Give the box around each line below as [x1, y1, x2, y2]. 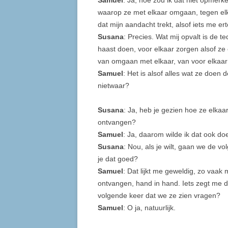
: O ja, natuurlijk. [123, 204, 176, 212]
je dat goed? [98, 155, 138, 163]
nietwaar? [98, 81, 129, 90]
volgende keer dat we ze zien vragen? [98, 191, 220, 200]
